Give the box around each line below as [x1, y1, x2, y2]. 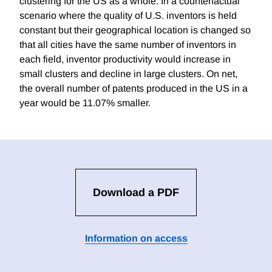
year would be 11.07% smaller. [19, 98, 151, 109]
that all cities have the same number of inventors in [19, 39, 236, 50]
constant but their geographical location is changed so [19, 25, 251, 36]
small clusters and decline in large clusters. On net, [19, 69, 237, 80]
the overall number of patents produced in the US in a [19, 83, 248, 94]
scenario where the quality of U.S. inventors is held [19, 10, 237, 21]
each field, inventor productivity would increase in [19, 54, 231, 65]
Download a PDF [93, 186, 179, 199]
